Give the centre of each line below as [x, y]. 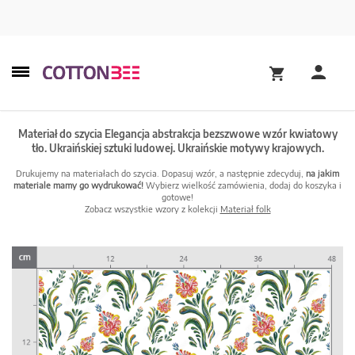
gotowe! [177, 197]
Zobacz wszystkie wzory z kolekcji [152, 209]
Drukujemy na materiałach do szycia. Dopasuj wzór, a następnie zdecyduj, [161, 173]
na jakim [323, 173]
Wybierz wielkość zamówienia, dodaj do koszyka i [242, 185]
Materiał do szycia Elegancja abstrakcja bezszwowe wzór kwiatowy [177, 134]
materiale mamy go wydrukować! [78, 185]
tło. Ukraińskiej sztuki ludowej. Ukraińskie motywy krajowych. [177, 148]
